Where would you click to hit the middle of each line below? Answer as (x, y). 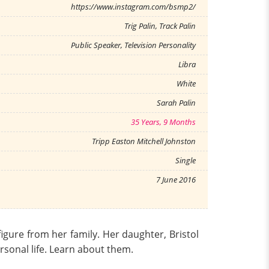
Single (186, 160)
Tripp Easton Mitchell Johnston (144, 141)
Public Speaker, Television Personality (133, 45)
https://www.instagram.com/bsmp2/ (133, 7)
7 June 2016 (176, 180)
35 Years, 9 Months (163, 122)
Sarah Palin (176, 103)
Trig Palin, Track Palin (160, 26)
